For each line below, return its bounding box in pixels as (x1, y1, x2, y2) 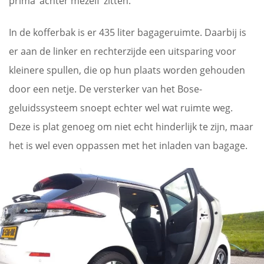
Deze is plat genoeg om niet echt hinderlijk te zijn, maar (9, 120, 253, 133)
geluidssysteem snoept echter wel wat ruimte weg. (9, 101, 233, 114)
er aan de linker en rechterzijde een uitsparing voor (9, 44, 236, 58)
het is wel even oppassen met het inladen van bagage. (9, 138, 247, 152)
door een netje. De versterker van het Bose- (9, 82, 202, 95)
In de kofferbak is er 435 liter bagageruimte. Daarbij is (9, 25, 246, 39)
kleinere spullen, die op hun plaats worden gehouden (9, 63, 245, 77)
